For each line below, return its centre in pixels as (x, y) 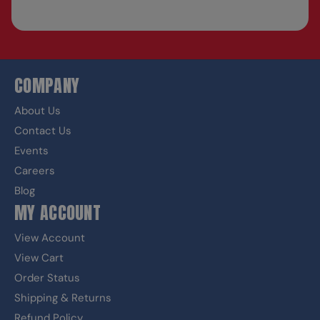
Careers (35, 171)
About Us (37, 111)
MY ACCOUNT (57, 213)
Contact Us (43, 131)
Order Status (47, 278)
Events (31, 151)
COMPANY (47, 86)
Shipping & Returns (63, 298)
